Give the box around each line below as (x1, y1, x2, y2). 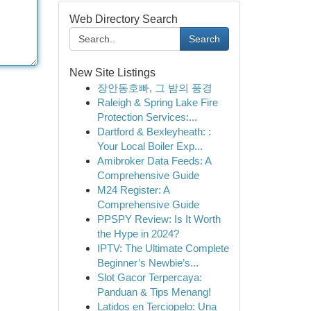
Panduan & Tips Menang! (96, 286, 211, 298)
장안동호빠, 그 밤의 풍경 (96, 82, 212, 94)
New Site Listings (69, 67, 155, 78)
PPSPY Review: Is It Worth (96, 213, 221, 225)
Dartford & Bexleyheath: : (96, 126, 211, 137)
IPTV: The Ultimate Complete (96, 242, 229, 254)
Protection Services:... (96, 111, 197, 123)
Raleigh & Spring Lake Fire (96, 96, 218, 108)
